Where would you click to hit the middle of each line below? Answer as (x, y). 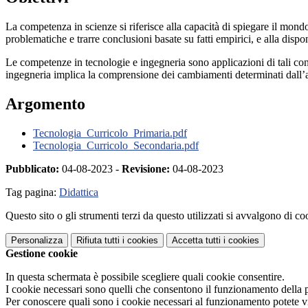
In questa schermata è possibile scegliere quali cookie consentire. (145, 276)
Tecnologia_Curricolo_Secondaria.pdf (116, 145)
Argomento (45, 103)
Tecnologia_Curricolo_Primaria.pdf (110, 133)
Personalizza (37, 240)
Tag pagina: (32, 192)
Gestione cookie (42, 253)
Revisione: (146, 168)
